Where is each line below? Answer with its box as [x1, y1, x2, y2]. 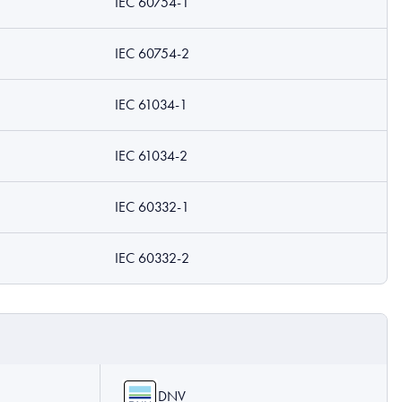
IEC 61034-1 [115, 96, 188, 113]
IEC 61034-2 [115, 147, 188, 164]
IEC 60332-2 [115, 249, 189, 267]
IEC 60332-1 [115, 198, 189, 215]
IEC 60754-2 [115, 45, 189, 62]
